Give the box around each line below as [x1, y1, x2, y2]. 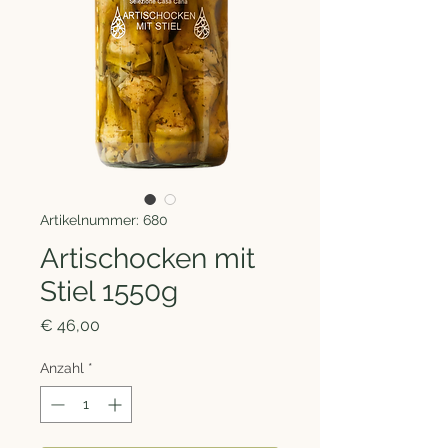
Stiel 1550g [40, 274, 178, 308]
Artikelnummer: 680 [40, 211, 168, 228]
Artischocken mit [40, 241, 255, 275]
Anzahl [40, 359, 84, 376]
